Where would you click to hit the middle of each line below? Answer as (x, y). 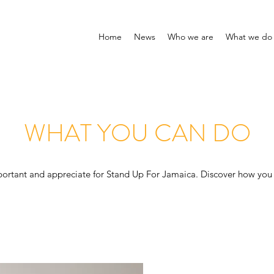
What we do (249, 37)
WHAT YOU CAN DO (137, 133)
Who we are (191, 37)
